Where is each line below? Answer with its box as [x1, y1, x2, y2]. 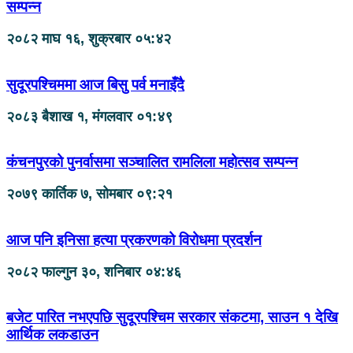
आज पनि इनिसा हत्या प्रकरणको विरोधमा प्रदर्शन [6, 231, 262, 248]
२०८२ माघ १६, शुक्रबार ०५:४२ [6, 31, 171, 47]
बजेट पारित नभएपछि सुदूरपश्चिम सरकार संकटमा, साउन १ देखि [6, 309, 338, 326]
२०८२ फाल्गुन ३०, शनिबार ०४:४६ [6, 263, 181, 280]
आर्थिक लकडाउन [6, 326, 98, 344]
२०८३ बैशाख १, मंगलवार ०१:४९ [6, 108, 173, 124]
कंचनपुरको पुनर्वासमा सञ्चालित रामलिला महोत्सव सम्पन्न [6, 154, 298, 171]
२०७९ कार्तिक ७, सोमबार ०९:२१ [6, 186, 173, 203]
